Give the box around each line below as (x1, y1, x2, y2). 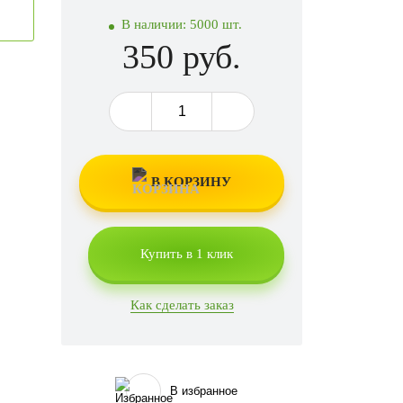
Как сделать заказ (130, 298, 234, 313)
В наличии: (121, 17, 191, 32)
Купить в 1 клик (139, 246, 233, 261)
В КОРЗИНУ (151, 174, 232, 189)
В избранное (170, 384, 238, 399)
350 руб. (122, 38, 242, 76)
